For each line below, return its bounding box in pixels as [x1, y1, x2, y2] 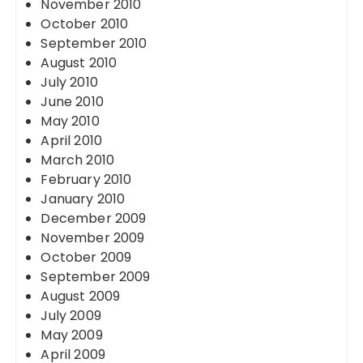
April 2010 [41, 131, 102, 150]
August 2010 [41, 53, 117, 72]
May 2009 [41, 326, 103, 344]
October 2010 [41, 15, 129, 33]
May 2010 [41, 112, 100, 130]
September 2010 [41, 34, 147, 53]
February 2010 [41, 170, 132, 189]
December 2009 [41, 209, 147, 228]
